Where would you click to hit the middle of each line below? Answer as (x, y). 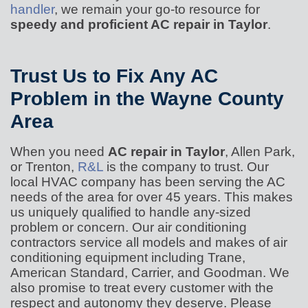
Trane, (227, 257)
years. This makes (239, 197)
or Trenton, (44, 167)
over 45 (160, 197)
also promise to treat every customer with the (142, 288)
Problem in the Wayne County (147, 99)
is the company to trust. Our (186, 167)
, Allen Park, (260, 152)
